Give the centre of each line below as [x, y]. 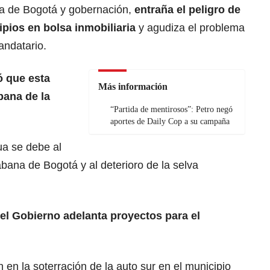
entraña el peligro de [186, 10]
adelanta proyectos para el [130, 216]
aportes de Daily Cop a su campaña [170, 122]
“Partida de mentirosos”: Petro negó [171, 110]
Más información [133, 87]
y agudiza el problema [190, 28]
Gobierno [35, 216]
